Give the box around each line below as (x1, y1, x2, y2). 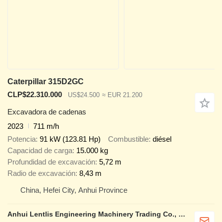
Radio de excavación (7, 169, 75, 178)
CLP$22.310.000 (7, 90, 62, 99)
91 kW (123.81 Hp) (40, 135, 101, 144)
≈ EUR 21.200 (102, 91, 142, 99)
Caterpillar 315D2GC (7, 77, 84, 86)
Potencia (7, 135, 36, 144)
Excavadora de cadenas (7, 107, 86, 116)
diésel (153, 135, 171, 144)
